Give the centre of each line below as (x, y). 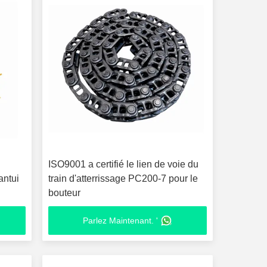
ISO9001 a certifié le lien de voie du (123, 164)
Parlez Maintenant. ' (120, 221)
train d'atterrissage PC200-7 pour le (123, 178)
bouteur (64, 193)
